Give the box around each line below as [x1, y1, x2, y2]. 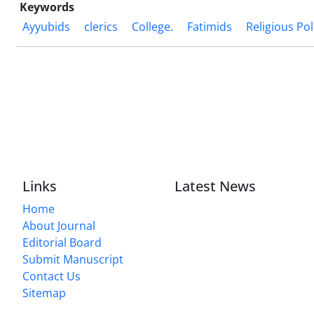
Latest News [175, 177, 257, 196]
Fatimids [187, 18, 232, 34]
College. [132, 18, 173, 34]
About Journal [22, 218, 95, 234]
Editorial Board [22, 235, 102, 251]
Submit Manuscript [22, 252, 123, 268]
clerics [84, 18, 118, 34]
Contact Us [22, 268, 81, 285]
